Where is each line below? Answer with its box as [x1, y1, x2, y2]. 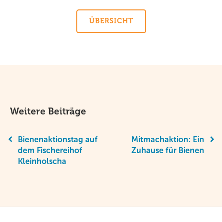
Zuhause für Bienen [131, 146, 204, 155]
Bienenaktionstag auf [18, 135, 98, 144]
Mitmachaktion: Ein [131, 135, 204, 144]
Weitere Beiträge [10, 106, 86, 117]
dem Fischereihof [18, 146, 82, 155]
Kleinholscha [18, 157, 66, 166]
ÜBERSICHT [89, 17, 133, 25]
